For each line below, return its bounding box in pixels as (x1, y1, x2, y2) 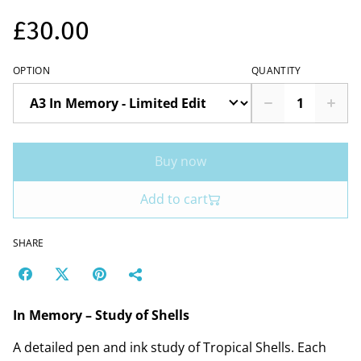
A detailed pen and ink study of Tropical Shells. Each (13, 338, 326, 357)
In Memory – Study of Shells (13, 306, 189, 325)
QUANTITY (251, 64, 301, 78)
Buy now (155, 152, 206, 171)
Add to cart (140, 190, 208, 209)
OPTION (13, 64, 50, 78)
